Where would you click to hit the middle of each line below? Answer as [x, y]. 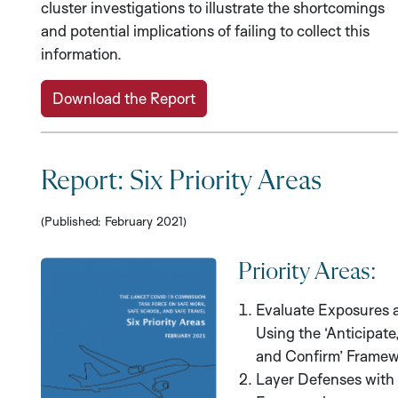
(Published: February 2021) [114, 221]
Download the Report [124, 99]
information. [81, 54]
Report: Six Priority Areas [181, 182]
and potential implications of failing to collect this [205, 31]
